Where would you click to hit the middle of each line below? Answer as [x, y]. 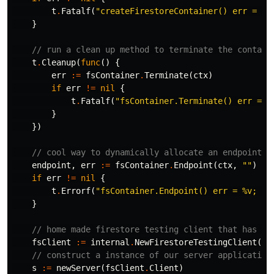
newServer [78, 268]
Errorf [76, 191]
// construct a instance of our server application [152, 255]
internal [110, 242]
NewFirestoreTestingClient [196, 242]
